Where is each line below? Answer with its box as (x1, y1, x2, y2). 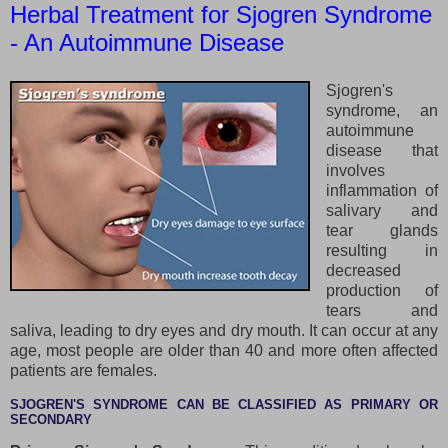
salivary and (325, 201, 438, 219)
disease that (325, 141, 438, 159)
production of (325, 281, 438, 299)
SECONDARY (10, 411, 92, 427)
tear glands (325, 221, 438, 239)
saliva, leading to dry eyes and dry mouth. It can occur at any (10, 321, 438, 339)
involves (325, 161, 385, 179)
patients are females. (10, 361, 157, 379)
